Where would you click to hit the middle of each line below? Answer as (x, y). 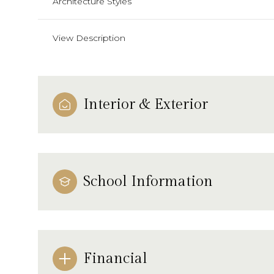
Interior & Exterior (146, 104)
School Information (148, 181)
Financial (115, 258)
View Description (89, 38)
